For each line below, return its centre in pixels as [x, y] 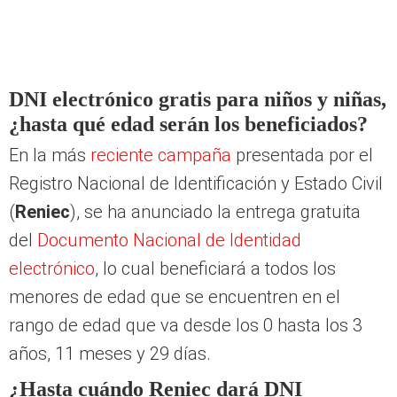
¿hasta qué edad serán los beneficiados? [188, 125]
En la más [47, 156]
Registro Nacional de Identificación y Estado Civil [196, 184]
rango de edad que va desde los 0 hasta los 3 [186, 326]
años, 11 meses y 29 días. [110, 354]
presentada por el [302, 156]
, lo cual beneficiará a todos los [215, 269]
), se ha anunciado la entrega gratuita [215, 212]
